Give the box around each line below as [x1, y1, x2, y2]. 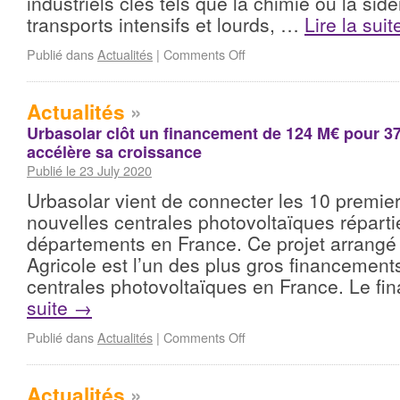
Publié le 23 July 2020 [27, 161, 152, 179]
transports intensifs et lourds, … [27, 11, 304, 37]
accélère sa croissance [27, 140, 202, 163]
